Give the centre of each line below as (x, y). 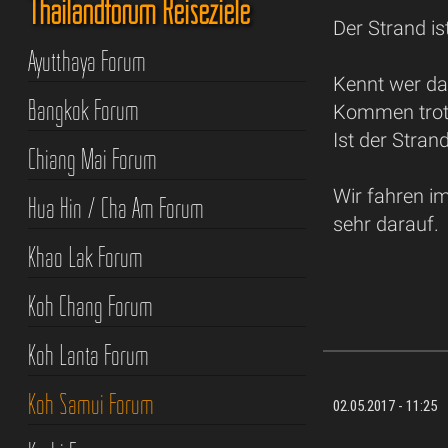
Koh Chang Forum (90, 306)
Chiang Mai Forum (92, 159)
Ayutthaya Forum (86, 61)
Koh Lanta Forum (88, 355)
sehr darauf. (386, 223)
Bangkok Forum (83, 110)
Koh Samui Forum (90, 404)
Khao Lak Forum (85, 257)
